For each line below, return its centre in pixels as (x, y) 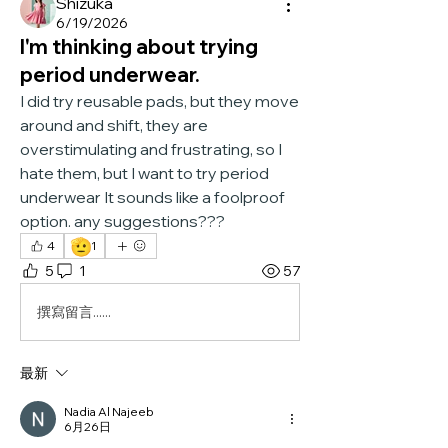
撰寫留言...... (74, 311)
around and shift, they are (114, 125)
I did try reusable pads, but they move (159, 101)
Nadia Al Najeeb (109, 412)
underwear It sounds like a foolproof (152, 197)
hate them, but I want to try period (144, 173)
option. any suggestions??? (122, 221)
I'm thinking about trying (139, 47)
